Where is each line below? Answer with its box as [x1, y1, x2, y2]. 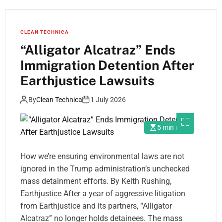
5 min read [157, 123, 189, 132]
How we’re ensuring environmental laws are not [20, 152, 184, 162]
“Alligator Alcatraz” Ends [20, 42, 175, 58]
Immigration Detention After [20, 57, 194, 73]
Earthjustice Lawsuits [20, 73, 155, 89]
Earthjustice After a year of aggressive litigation [20, 189, 185, 199]
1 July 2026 [90, 96, 126, 104]
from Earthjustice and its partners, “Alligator [20, 201, 172, 211]
